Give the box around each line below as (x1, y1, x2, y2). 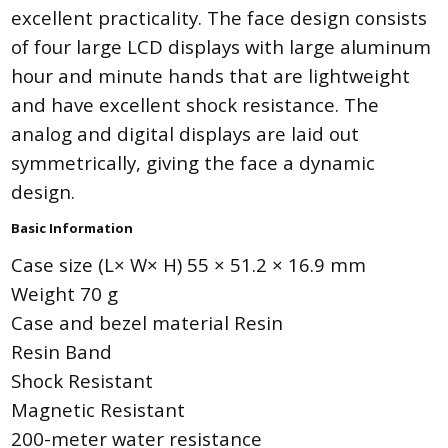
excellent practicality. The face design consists (11, 5, 428, 31)
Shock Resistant (11, 368, 154, 394)
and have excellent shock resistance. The (11, 92, 380, 118)
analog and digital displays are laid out (11, 121, 360, 147)
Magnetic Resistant (11, 397, 186, 423)
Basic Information (11, 219, 134, 238)
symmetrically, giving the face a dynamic (11, 150, 376, 176)
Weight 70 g (11, 281, 119, 307)
